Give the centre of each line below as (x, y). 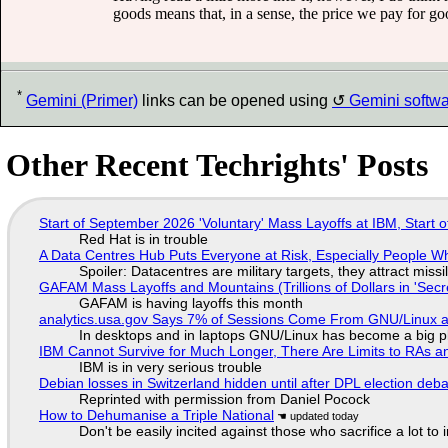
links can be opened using (235, 101)
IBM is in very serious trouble (170, 366)
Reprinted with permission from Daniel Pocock (224, 398)
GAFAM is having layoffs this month (190, 302)
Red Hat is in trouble (143, 238)
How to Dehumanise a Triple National (156, 414)
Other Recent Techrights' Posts (217, 164)
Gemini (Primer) (82, 101)
